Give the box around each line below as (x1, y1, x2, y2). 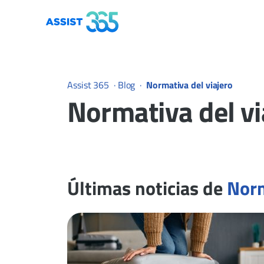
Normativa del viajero (146, 77, 233, 92)
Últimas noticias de (67, 173, 227, 202)
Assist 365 (67, 77, 110, 92)
